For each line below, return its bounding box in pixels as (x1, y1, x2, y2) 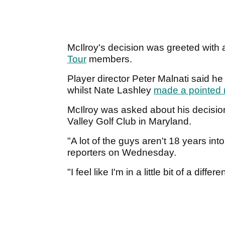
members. (86, 54, 132, 65)
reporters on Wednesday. (67, 147, 176, 158)
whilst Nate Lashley (67, 85, 154, 96)
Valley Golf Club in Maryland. (67, 116, 191, 127)
